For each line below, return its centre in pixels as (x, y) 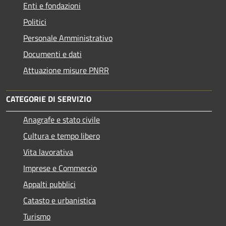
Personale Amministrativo (68, 38)
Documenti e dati (52, 54)
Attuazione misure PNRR (66, 70)
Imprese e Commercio (60, 168)
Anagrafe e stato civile (62, 119)
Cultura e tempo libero (62, 135)
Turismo (37, 216)
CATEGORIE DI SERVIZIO (49, 99)
